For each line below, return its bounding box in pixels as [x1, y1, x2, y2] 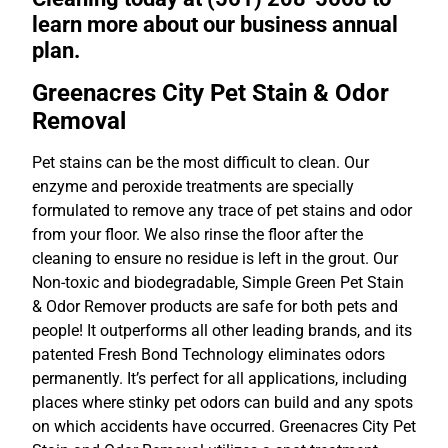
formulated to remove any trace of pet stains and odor [32, 200, 412, 220]
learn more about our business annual [32, 10, 398, 37]
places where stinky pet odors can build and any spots [32, 392, 413, 412]
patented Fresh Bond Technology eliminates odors [32, 344, 385, 364]
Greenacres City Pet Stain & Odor [32, 78, 389, 107]
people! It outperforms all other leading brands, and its [32, 320, 412, 340]
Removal [32, 106, 126, 135]
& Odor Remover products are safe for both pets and [32, 296, 398, 316]
